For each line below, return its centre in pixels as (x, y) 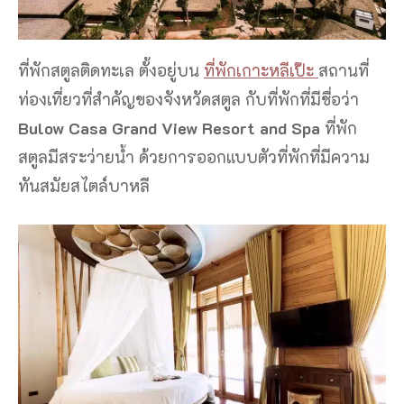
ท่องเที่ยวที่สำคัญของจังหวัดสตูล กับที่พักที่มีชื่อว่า (188, 99)
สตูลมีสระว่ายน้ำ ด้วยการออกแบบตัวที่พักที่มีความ (194, 156)
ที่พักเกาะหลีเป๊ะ (261, 70)
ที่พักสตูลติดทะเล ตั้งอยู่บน (111, 70)
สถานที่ (344, 70)
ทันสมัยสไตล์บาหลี (84, 185)
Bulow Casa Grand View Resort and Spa (171, 128)
